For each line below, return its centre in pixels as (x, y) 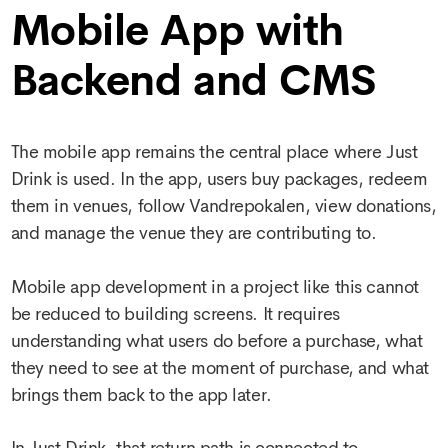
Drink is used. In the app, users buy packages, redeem (219, 179)
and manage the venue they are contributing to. (193, 233)
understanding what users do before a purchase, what (216, 340)
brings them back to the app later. (141, 394)
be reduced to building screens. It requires (175, 313)
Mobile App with (177, 30)
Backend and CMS (193, 80)
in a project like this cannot (312, 286)
